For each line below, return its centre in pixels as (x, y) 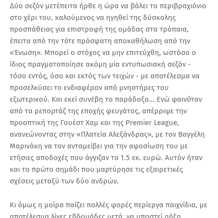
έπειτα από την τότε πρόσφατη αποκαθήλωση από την (100, 41)
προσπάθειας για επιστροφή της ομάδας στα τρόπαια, (99, 29)
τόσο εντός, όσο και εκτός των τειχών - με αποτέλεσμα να (105, 76)
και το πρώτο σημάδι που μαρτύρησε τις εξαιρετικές (96, 169)
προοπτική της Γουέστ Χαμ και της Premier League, (94, 122)
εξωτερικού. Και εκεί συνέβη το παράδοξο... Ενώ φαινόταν (106, 99)
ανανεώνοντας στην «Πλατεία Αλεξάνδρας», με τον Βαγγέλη (107, 134)
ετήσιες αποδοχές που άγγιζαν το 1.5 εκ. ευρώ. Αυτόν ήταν (106, 157)
